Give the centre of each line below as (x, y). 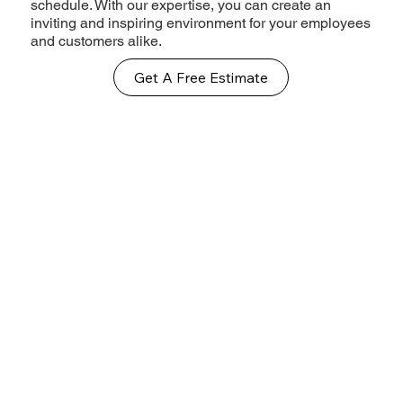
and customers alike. (97, 41)
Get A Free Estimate (201, 77)
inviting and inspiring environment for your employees (201, 23)
